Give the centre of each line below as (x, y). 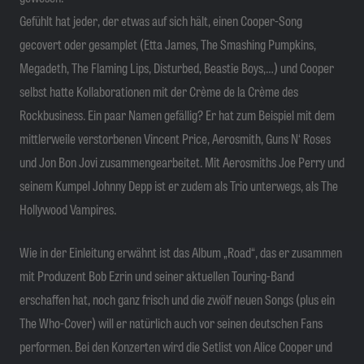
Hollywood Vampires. (68, 209)
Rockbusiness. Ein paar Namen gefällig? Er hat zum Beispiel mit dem (177, 115)
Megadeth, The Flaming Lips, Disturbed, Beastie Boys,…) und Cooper (177, 67)
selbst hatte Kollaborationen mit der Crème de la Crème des (159, 91)
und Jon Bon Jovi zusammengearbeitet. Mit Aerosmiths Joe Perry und (182, 162)
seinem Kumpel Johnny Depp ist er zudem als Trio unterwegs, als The (179, 185)
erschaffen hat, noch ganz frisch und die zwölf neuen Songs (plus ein (177, 299)
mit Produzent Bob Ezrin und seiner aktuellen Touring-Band (157, 275)
